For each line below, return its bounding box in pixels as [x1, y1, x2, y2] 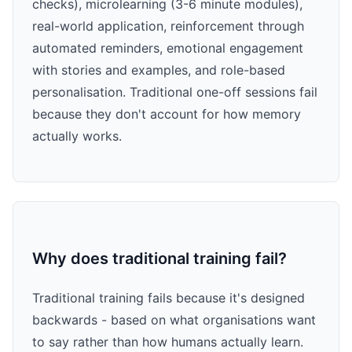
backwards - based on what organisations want [32, 312, 316, 328]
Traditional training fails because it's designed [32, 290, 305, 306]
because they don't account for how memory [32, 106, 301, 123]
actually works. [32, 128, 122, 145]
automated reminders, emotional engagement [32, 40, 303, 57]
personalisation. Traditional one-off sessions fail [32, 84, 317, 101]
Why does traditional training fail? [32, 249, 287, 269]
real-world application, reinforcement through [32, 18, 304, 35]
